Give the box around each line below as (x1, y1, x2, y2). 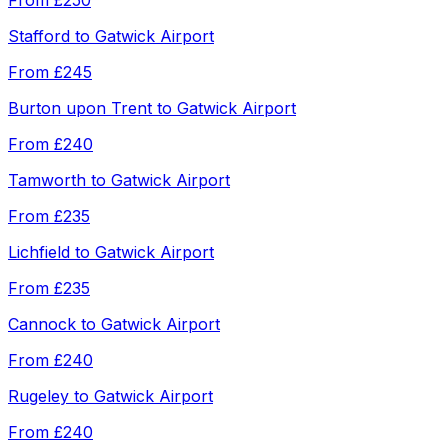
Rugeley (8, 386, 69, 407)
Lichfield (8, 242, 70, 263)
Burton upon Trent (8, 98, 152, 119)
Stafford (8, 26, 70, 47)
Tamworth (8, 170, 86, 191)
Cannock (8, 314, 76, 335)
